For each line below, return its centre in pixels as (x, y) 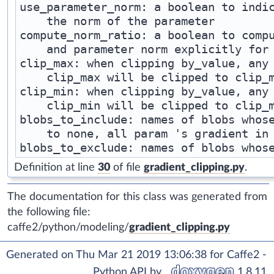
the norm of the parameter (117, 20)
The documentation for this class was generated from (137, 197)
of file (127, 167)
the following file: (49, 212)
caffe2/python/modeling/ (68, 227)
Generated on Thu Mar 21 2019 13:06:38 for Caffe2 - (136, 255)
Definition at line (56, 167)
